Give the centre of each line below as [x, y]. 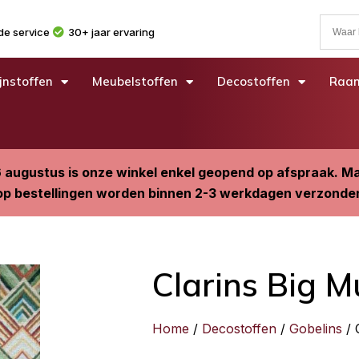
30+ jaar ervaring [111, 32]
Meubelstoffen [135, 81]
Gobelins [316, 329]
